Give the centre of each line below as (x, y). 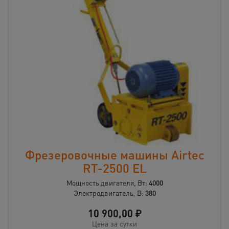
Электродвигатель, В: (109, 193)
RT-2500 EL (114, 168)
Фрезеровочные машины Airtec (114, 155)
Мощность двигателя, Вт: (107, 183)
